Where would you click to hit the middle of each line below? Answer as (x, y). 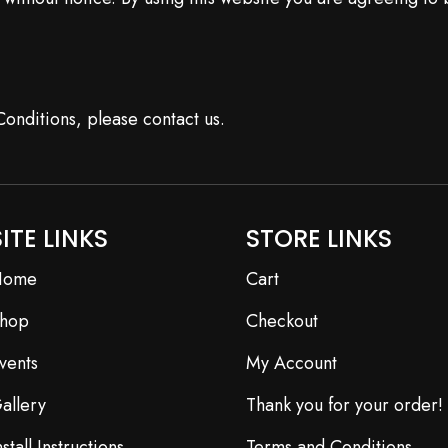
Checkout (281, 321)
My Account (291, 363)
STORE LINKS (318, 238)
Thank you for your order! (344, 405)
